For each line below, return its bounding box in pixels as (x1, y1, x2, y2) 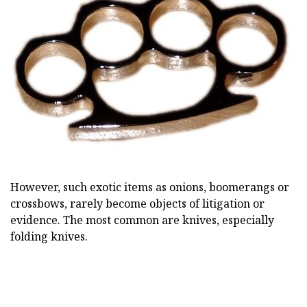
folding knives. (10, 228, 88, 244)
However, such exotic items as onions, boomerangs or (10, 179, 289, 195)
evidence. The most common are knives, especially (10, 212, 274, 228)
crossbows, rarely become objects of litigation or (10, 195, 265, 211)
